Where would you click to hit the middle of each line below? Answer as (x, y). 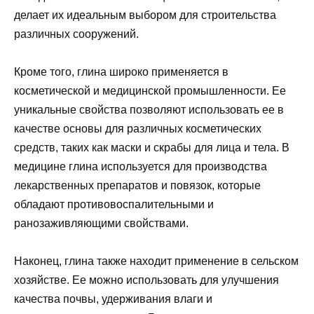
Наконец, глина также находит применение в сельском (156, 261)
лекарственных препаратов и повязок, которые (137, 186)
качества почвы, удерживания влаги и (113, 299)
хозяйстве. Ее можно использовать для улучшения (146, 280)
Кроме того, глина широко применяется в (121, 72)
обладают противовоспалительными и (114, 205)
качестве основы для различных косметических (138, 129)
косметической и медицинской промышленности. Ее (150, 91)
